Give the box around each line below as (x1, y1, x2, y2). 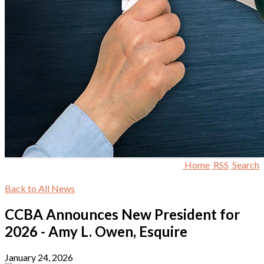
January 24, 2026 (5, 251, 73, 263)
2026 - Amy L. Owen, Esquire (5, 222, 187, 240)
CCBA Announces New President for (5, 205, 240, 223)
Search (232, 159, 259, 170)
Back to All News (5, 183, 75, 194)
